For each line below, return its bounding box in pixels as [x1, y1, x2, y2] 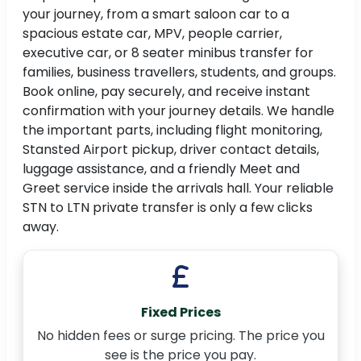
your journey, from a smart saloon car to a [23, 5, 289, 24]
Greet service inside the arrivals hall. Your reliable [23, 179, 334, 198]
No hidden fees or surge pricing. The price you [36, 326, 325, 346]
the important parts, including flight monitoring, [23, 121, 322, 140]
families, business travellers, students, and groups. [23, 63, 336, 82]
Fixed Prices [140, 303, 221, 322]
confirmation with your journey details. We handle [23, 102, 334, 121]
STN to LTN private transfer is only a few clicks [23, 198, 313, 218]
